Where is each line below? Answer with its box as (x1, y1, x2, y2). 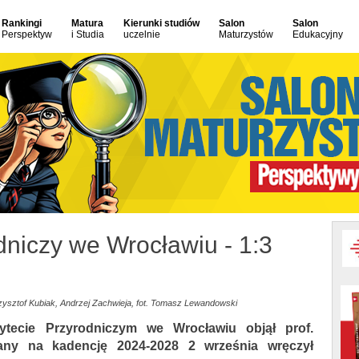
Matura (71, 18, 103, 29)
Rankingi (2, 18, 42, 29)
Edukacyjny (292, 29, 343, 40)
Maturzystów (219, 29, 273, 40)
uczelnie (123, 29, 160, 40)
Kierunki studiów (123, 18, 200, 29)
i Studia (71, 29, 104, 40)
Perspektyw (2, 29, 52, 40)
